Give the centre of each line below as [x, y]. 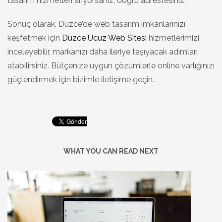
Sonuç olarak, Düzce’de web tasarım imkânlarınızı [96, 24]
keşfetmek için [35, 38]
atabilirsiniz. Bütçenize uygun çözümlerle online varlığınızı [111, 65]
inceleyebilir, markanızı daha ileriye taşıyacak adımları [103, 52]
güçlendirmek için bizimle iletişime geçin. [81, 79]
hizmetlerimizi [173, 38]
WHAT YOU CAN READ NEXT [111, 151]
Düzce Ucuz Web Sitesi [104, 38]
